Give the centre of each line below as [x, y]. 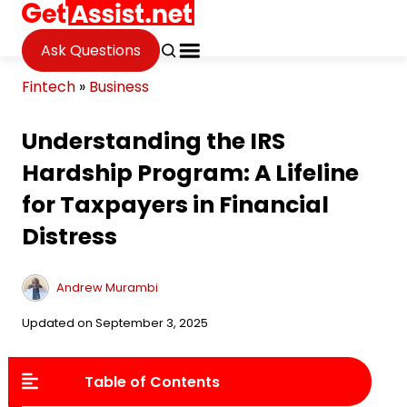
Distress [69, 237]
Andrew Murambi [107, 287]
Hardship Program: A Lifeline [190, 173]
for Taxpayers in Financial [175, 205]
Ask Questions [91, 50]
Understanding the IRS [154, 141]
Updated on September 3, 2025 [115, 323]
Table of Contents [152, 382]
